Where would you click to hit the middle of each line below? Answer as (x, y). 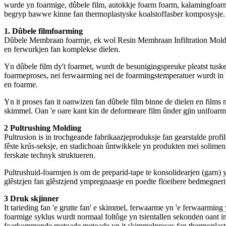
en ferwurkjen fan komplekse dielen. (62, 49)
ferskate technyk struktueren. (50, 155)
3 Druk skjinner (32, 199)
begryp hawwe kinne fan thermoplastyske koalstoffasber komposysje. (115, 14)
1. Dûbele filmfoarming (43, 31)
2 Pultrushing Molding (43, 128)
